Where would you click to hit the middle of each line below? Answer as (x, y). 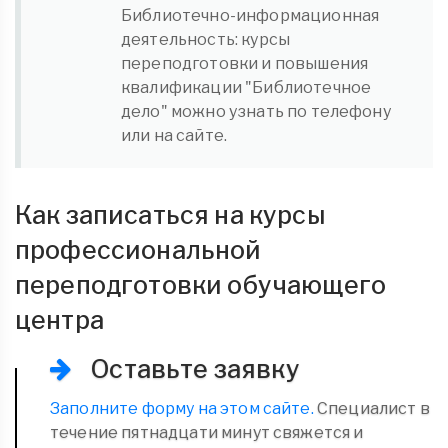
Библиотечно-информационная (250, 15)
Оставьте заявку (193, 368)
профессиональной (138, 249)
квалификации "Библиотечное (246, 87)
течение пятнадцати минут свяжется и (207, 432)
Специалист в (371, 408)
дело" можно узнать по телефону (256, 111)
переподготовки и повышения (245, 63)
